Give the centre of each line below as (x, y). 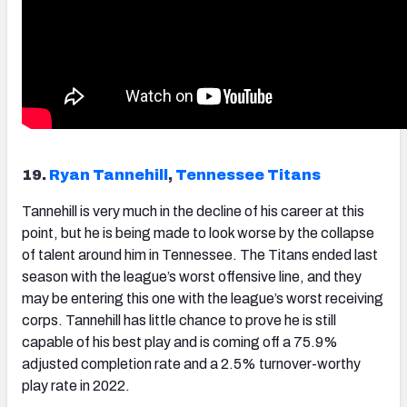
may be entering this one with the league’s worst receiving (203, 299)
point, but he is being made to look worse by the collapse (198, 233)
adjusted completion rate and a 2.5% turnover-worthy (191, 364)
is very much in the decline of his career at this (221, 212)
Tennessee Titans (248, 175)
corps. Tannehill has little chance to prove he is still (179, 321)
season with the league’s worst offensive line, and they (192, 277)
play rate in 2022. (76, 386)
